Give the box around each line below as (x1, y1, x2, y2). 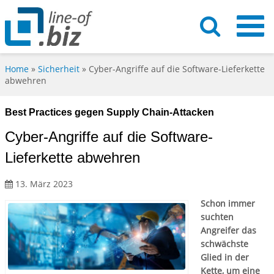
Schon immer (201, 198, 255, 210)
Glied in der (201, 251, 249, 264)
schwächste (201, 238, 248, 250)
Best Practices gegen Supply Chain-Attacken (5, 107, 214, 118)
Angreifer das (201, 224, 256, 237)
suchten (201, 211, 234, 223)
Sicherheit (38, 63, 80, 75)
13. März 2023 (13, 178, 73, 190)
